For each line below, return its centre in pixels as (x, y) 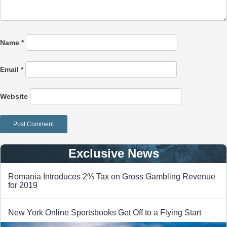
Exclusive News (113, 154)
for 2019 (23, 185)
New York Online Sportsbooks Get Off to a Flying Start (105, 213)
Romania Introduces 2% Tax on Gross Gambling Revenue (112, 177)
